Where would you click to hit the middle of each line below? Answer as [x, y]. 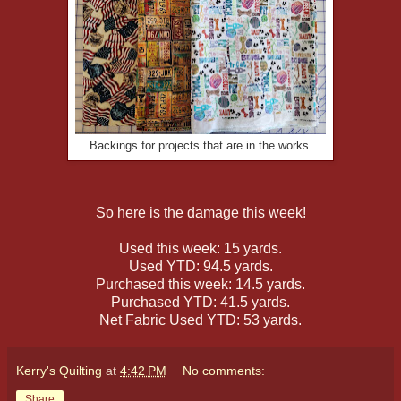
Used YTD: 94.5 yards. [200, 266]
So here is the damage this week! [200, 212]
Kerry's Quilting [59, 370]
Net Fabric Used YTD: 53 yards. [200, 320]
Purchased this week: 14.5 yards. [200, 284]
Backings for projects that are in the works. [200, 145]
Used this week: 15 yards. [200, 248]
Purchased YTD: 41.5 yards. [200, 302]
